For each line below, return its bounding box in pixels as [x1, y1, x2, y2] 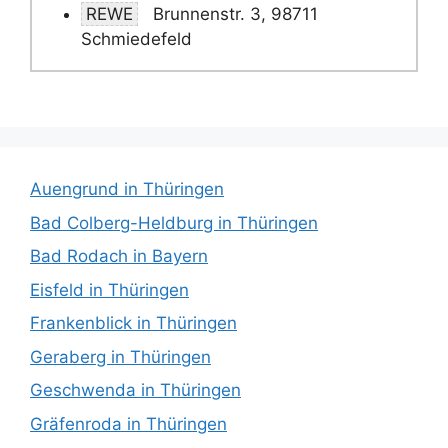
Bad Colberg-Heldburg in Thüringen [30, 212, 318, 233]
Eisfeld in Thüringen [30, 279, 189, 300]
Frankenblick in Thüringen [30, 313, 237, 334]
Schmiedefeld [81, 28, 192, 49]
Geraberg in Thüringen [30, 346, 211, 367]
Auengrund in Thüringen [30, 179, 224, 200]
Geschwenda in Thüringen [30, 380, 241, 401]
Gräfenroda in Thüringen [30, 413, 227, 434]
